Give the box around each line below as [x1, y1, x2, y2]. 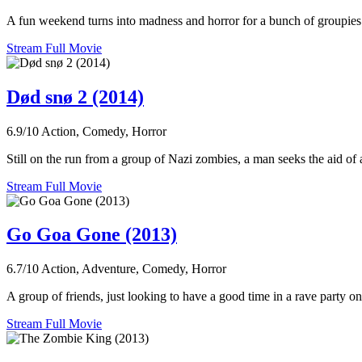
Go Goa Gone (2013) [6, 224, 177, 246]
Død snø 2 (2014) [6, 86, 144, 107]
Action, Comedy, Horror [41, 124, 166, 138]
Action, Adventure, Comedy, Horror [41, 262, 226, 276]
